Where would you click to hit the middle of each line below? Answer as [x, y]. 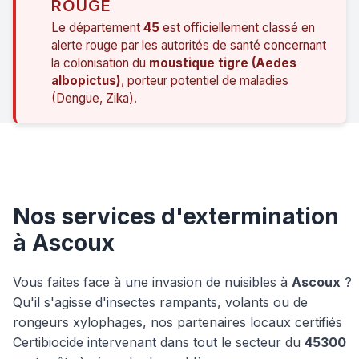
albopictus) [86, 80]
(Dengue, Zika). [94, 98]
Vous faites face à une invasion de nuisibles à [152, 282]
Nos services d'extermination [176, 216]
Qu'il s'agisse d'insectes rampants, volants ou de [160, 302]
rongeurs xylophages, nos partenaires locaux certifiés [177, 322]
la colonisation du [100, 63]
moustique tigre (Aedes [223, 63]
